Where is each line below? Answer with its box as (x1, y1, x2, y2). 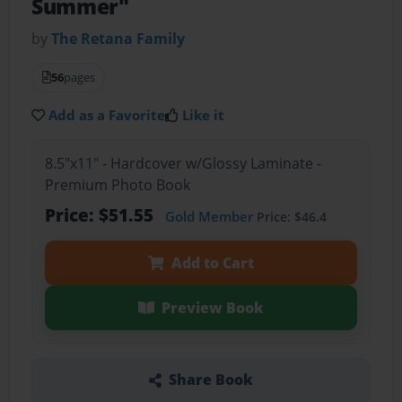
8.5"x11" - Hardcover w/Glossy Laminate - (44, 153, 321, 173)
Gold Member (164, 206, 253, 225)
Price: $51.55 (44, 202, 158, 227)
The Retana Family (51, 29, 186, 49)
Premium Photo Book (44, 174, 190, 195)
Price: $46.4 (252, 207, 327, 225)
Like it (182, 106, 225, 125)
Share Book (168, 370, 253, 390)
